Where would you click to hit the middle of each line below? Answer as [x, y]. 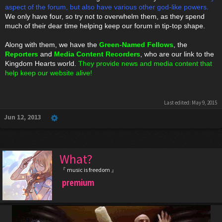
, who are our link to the [177, 54]
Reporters [22, 54]
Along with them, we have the [52, 44]
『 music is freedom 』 [88, 169]
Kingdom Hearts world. [42, 63]
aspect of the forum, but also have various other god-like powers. [107, 7]
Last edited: [178, 102]
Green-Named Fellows [136, 44]
